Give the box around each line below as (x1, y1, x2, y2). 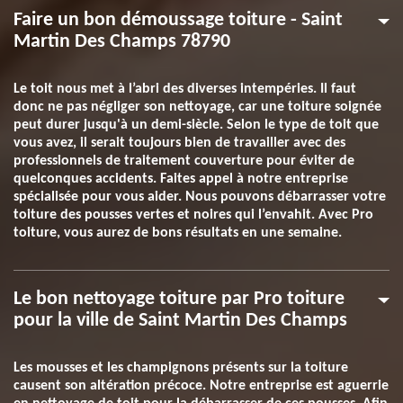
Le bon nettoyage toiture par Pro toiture (13, 289, 345, 309)
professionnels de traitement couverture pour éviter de (13, 154, 354, 168)
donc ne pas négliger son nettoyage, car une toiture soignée (13, 100, 381, 114)
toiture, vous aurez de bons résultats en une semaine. (13, 226, 342, 240)
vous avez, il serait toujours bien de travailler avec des (13, 136, 345, 150)
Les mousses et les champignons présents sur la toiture (13, 361, 348, 375)
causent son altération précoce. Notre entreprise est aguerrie (13, 379, 389, 393)
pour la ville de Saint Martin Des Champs (13, 310, 347, 331)
